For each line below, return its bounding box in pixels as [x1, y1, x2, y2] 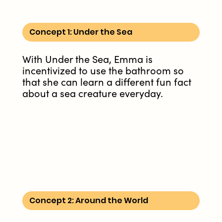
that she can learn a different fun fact [22, 77, 191, 89]
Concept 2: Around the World [29, 195, 148, 207]
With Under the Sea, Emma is [22, 54, 153, 66]
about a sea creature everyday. [22, 88, 163, 100]
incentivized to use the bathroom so [22, 65, 184, 77]
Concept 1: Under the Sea [29, 26, 132, 38]
